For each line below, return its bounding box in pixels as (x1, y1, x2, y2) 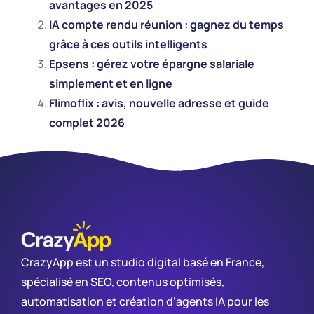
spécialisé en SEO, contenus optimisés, (21, 274, 224, 290)
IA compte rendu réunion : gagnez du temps (49, 16, 284, 32)
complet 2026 (49, 114, 125, 130)
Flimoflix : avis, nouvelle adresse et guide (49, 95, 269, 111)
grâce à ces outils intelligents (49, 36, 207, 52)
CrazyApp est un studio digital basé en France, (21, 254, 264, 271)
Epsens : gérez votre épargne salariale (49, 55, 254, 71)
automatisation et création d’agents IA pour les (21, 294, 269, 310)
